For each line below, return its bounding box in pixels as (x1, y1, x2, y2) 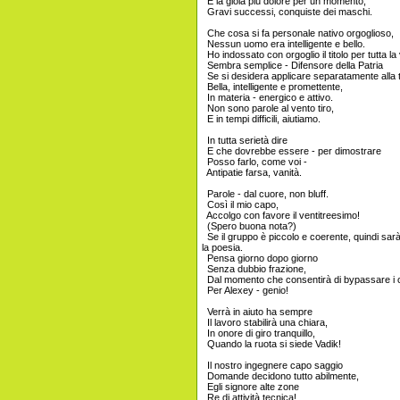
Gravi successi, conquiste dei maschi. (202, 6, 372, 18)
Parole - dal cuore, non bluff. (202, 188, 329, 200)
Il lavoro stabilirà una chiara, (202, 317, 328, 329)
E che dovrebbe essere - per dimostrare (202, 146, 381, 157)
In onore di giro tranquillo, (202, 328, 315, 339)
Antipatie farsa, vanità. (202, 167, 302, 179)
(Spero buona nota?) (202, 221, 296, 232)
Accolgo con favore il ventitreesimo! (202, 210, 360, 221)
